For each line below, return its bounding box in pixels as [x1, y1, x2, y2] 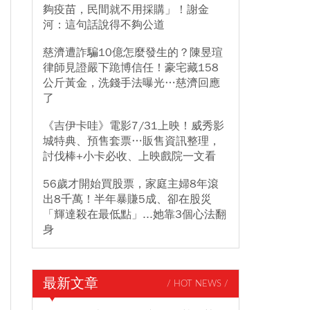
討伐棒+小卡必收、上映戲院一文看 [43, 149, 216, 163]
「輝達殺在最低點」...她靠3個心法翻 [43, 208, 226, 221]
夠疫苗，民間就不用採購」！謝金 [43, 3, 209, 17]
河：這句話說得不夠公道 [43, 18, 165, 32]
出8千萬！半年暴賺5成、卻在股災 [43, 192, 212, 206]
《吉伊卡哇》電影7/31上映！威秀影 [43, 119, 224, 133]
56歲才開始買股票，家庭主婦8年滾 [43, 177, 219, 191]
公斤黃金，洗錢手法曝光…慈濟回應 [43, 76, 220, 90]
